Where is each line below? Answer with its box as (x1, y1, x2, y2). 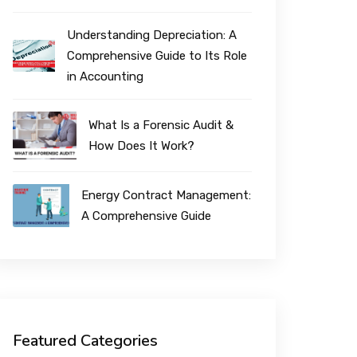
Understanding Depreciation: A (67, 28, 237, 42)
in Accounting (67, 69, 144, 84)
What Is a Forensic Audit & (88, 118, 234, 133)
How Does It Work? (88, 139, 195, 154)
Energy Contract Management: (80, 188, 251, 203)
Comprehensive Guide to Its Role (67, 49, 248, 63)
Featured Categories (13, 329, 158, 351)
